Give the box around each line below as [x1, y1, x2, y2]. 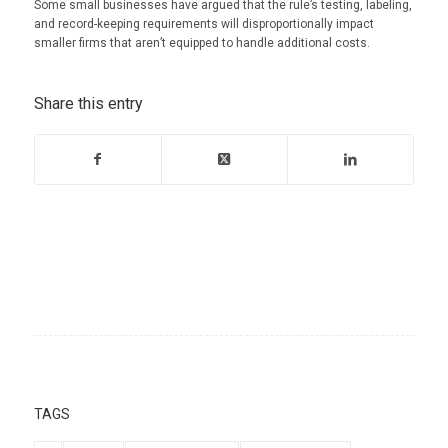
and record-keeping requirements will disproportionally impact [33, 17, 374, 32]
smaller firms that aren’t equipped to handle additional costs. [33, 36, 370, 51]
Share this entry [33, 93, 143, 113]
